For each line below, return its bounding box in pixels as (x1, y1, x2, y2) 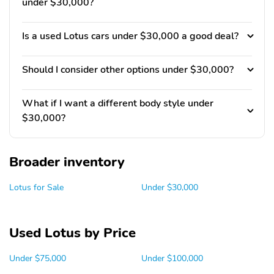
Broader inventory (9, 153, 125, 172)
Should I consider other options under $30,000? (22, 63, 234, 77)
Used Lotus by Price (9, 224, 136, 243)
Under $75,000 (9, 252, 66, 265)
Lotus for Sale (9, 181, 64, 194)
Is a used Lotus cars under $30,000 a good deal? (22, 29, 239, 43)
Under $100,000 (141, 252, 203, 265)
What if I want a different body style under (22, 97, 213, 111)
